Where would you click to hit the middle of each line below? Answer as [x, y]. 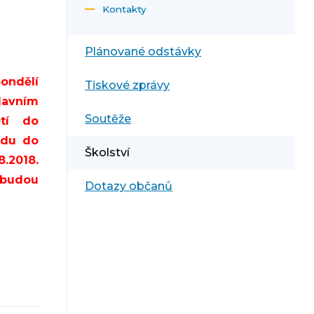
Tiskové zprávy [128, 86]
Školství [108, 153]
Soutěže [108, 119]
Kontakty [125, 9]
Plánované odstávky [143, 52]
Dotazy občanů [129, 186]
